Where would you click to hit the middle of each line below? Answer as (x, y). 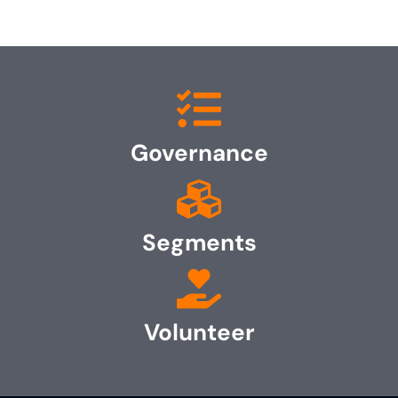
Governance (199, 152)
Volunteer (199, 332)
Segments (199, 242)
